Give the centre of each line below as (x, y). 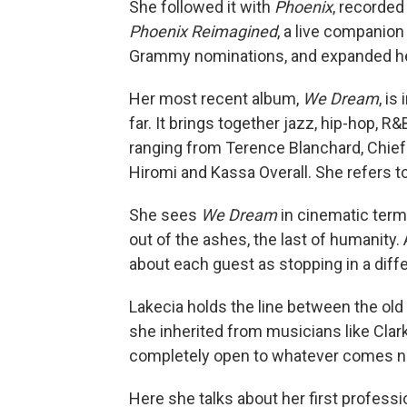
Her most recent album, (216, 99)
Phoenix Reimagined (203, 31)
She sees (165, 215)
